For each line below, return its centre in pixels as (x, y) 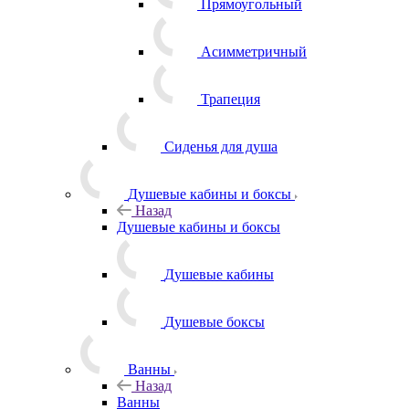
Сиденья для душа (221, 146)
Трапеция (231, 99)
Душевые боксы (215, 321)
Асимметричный (254, 51)
